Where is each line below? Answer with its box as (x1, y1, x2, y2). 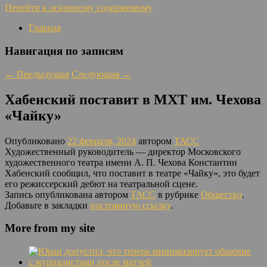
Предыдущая (14, 69, 69, 79)
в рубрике (156, 189, 201, 200)
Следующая (72, 69, 122, 79)
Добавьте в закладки (5, 200, 90, 210)
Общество (201, 189, 242, 200)
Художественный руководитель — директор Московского (5, 146, 241, 157)
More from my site (5, 222, 95, 235)
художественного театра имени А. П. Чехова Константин (5, 157, 237, 167)
